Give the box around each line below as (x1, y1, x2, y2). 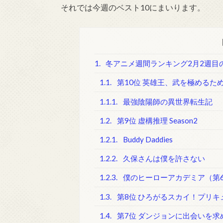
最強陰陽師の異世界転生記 (121, 97, 213, 106)
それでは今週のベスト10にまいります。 (61, 2, 205, 12)
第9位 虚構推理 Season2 (115, 115, 198, 125)
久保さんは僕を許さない (121, 154, 205, 163)
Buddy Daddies (121, 135, 173, 144)
